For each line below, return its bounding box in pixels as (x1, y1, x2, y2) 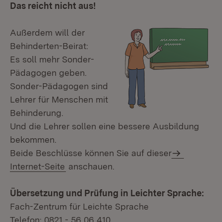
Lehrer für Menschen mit (10, 94, 108, 105)
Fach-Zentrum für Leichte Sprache (10, 201, 149, 212)
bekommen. (10, 134, 56, 145)
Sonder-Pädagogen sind (10, 81, 108, 91)
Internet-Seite (10, 161, 65, 171)
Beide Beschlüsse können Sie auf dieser (10, 148, 171, 158)
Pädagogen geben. (10, 67, 87, 78)
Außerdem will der (10, 27, 85, 38)
